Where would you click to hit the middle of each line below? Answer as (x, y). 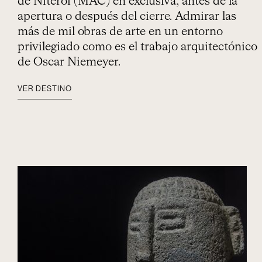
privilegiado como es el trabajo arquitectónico (137, 47)
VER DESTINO (45, 89)
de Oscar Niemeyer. (69, 62)
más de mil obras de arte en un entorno (120, 32)
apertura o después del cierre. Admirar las (127, 16)
